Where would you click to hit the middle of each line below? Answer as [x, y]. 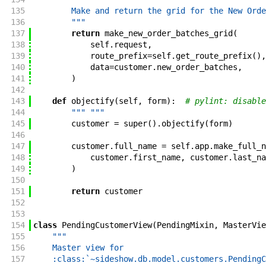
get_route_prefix [213, 56]
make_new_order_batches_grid [168, 34]
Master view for [78, 248]
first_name [156, 158]
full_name [135, 146]
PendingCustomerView [107, 225]
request [130, 45]
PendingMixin [185, 225]
